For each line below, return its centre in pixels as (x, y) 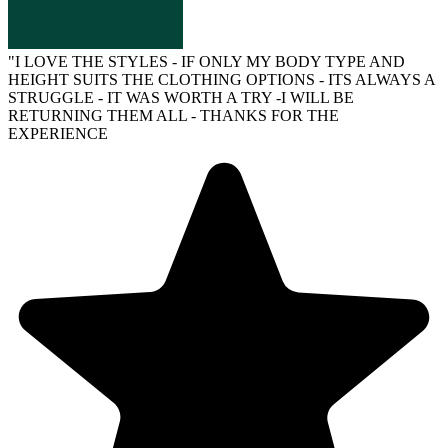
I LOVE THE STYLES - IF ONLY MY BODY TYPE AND (210, 62)
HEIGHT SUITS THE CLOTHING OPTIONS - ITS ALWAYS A (221, 80)
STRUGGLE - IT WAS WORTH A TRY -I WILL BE (181, 98)
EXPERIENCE (58, 134)
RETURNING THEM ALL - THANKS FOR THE (173, 116)
